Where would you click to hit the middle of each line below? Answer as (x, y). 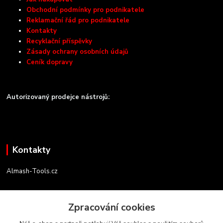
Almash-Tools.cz (32, 171)
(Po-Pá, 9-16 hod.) (33, 215)
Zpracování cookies (111, 207)
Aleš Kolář (22, 194)
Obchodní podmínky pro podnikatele (86, 10)
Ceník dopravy (50, 62)
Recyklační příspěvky (59, 42)
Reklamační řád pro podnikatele (78, 21)
